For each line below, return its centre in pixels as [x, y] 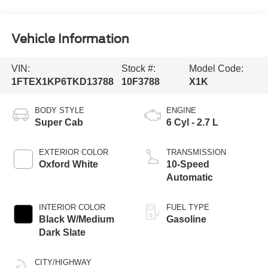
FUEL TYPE [188, 207]
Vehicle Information [70, 39]
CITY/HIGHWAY [63, 262]
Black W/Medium [76, 219]
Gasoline [186, 219]
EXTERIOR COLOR [73, 152]
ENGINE [181, 110]
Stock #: [139, 68]
